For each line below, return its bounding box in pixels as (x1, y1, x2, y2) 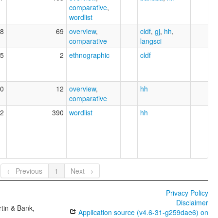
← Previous (7, 165, 43, 176)
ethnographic (69, 50, 109, 60)
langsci (140, 36, 162, 46)
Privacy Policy (165, 187, 208, 198)
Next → (71, 165, 94, 176)
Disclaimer (176, 197, 208, 207)
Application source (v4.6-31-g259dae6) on (76, 207, 208, 217)
